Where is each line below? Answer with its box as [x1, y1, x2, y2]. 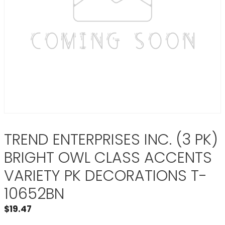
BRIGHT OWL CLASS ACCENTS [4, 147, 212, 168]
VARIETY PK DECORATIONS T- [4, 165, 207, 186]
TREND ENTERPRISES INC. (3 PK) [4, 129, 218, 150]
